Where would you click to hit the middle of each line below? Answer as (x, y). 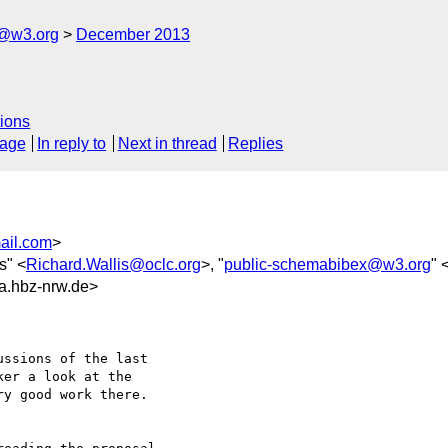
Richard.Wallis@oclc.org (113, 264)
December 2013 (133, 34)
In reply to (72, 144)
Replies (256, 144)
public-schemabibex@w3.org (327, 264)
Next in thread (167, 144)
